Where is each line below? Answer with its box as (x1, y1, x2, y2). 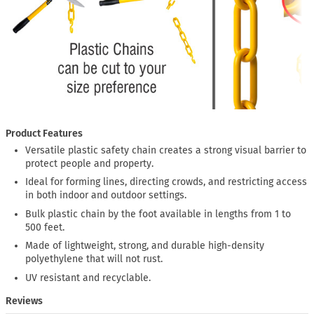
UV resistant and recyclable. (25, 271, 151, 284)
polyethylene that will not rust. (25, 253, 163, 266)
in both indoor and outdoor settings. (25, 189, 187, 202)
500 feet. (25, 221, 65, 233)
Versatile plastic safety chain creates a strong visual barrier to (25, 144, 307, 156)
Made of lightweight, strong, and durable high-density (25, 240, 265, 252)
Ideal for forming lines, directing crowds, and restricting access (25, 176, 308, 189)
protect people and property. (25, 157, 154, 170)
